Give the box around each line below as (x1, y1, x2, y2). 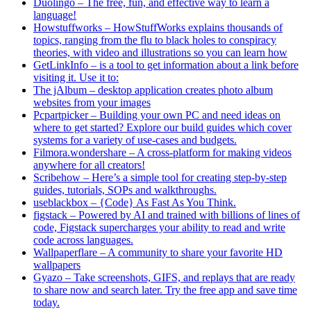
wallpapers (33, 259, 81, 271)
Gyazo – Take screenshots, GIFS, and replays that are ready (33, 271, 295, 284)
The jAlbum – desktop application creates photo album (33, 84, 273, 96)
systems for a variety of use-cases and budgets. (33, 134, 237, 146)
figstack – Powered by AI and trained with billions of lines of (33, 209, 300, 221)
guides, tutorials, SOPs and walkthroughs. (33, 184, 217, 196)
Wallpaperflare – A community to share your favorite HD (33, 246, 283, 259)
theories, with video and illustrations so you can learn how (33, 47, 287, 59)
